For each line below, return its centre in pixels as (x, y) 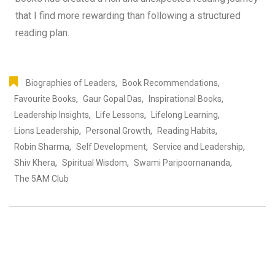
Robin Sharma (42, 146)
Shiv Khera (35, 162)
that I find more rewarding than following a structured (128, 15)
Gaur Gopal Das (112, 99)
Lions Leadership (47, 130)
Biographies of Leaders (71, 83)
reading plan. (42, 33)
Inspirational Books (185, 99)
